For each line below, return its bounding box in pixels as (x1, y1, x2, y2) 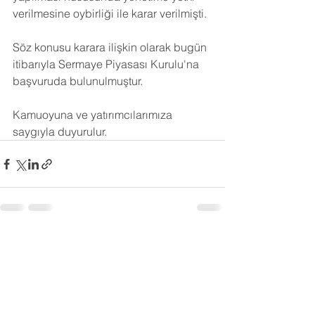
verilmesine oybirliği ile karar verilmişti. (13, 6, 207, 20)
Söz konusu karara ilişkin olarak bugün (13, 40, 210, 54)
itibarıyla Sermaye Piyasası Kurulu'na (13, 57, 202, 71)
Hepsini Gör (172, 237, 225, 250)
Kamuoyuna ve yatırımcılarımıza (13, 108, 175, 122)
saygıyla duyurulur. (13, 124, 107, 139)
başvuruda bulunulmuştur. (13, 74, 146, 88)
